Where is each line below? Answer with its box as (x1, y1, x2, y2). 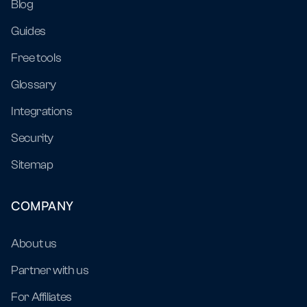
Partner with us (11, 262, 89, 278)
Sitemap (11, 157, 53, 172)
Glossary (11, 77, 57, 92)
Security (11, 130, 54, 145)
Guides (11, 23, 46, 38)
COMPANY (11, 197, 74, 213)
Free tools (11, 50, 62, 65)
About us (11, 236, 58, 251)
